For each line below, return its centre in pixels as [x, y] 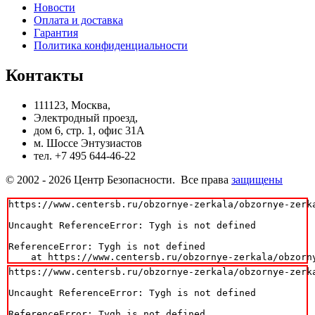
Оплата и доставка [78, 20]
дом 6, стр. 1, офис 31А [89, 131]
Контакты [45, 76]
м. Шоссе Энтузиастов [88, 143]
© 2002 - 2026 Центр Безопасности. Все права [118, 180]
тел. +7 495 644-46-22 [85, 156]
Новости [54, 8]
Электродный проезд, [86, 118]
